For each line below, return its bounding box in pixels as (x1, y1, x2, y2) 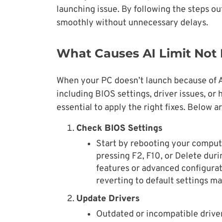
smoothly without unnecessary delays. (56, 17, 208, 29)
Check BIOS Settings (76, 123, 163, 135)
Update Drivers (76, 193, 140, 205)
